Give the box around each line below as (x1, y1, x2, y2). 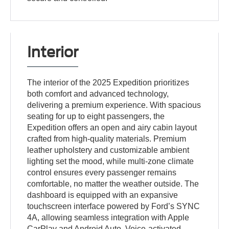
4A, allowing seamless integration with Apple (27, 213, 190, 222)
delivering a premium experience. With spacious (27, 101, 201, 110)
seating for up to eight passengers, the (27, 112, 165, 121)
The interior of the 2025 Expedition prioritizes (27, 78, 190, 87)
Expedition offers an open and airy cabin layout (27, 123, 197, 132)
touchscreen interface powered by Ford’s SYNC (27, 202, 200, 211)
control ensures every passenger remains (27, 168, 177, 177)
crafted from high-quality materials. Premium (27, 134, 187, 144)
